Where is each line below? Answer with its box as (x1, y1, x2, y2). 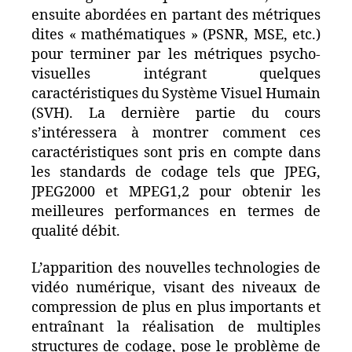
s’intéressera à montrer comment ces (31, 123, 321, 142)
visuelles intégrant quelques (31, 64, 321, 83)
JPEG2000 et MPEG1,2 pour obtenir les (31, 182, 321, 201)
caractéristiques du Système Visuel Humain (31, 84, 321, 103)
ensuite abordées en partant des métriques (31, 5, 321, 24)
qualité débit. (31, 222, 120, 240)
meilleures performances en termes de (31, 202, 321, 221)
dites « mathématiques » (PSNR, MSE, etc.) (31, 25, 321, 44)
